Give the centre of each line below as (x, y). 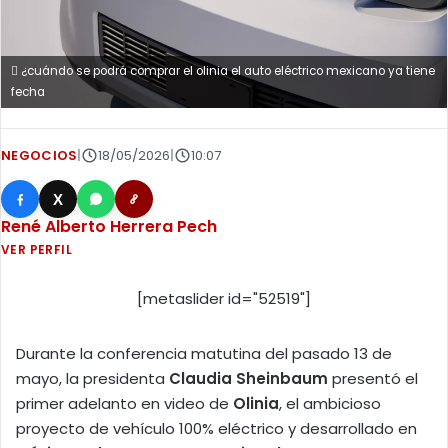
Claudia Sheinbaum (248, 379)
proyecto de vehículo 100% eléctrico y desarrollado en (216, 429)
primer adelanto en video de (124, 404)
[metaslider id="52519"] (224, 299)
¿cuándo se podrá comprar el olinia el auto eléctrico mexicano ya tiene (226, 71)
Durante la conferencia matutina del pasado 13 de (204, 354)
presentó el (373, 379)
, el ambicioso (330, 404)
